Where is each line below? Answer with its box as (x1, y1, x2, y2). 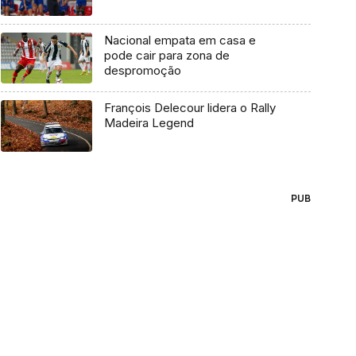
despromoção (103, 62, 181, 78)
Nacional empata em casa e (103, 32, 256, 48)
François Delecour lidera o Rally (103, 100, 276, 116)
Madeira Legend (103, 115, 194, 131)
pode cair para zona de (103, 47, 230, 63)
